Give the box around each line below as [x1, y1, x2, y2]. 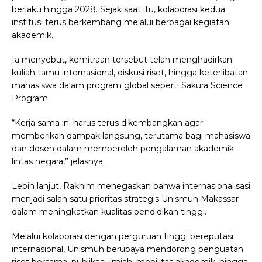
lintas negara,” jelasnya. [12, 156, 105, 167]
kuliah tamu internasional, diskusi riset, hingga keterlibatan [12, 67, 248, 78]
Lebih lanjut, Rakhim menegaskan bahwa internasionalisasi [12, 181, 250, 192]
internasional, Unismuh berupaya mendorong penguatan [12, 244, 243, 255]
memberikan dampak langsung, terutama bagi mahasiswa [12, 130, 250, 142]
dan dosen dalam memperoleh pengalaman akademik [12, 143, 234, 154]
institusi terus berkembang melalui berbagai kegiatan [12, 17, 229, 28]
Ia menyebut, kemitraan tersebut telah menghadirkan [12, 54, 232, 65]
